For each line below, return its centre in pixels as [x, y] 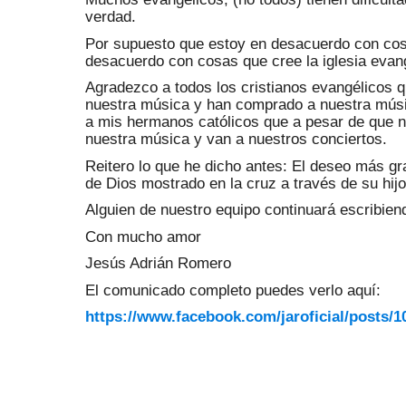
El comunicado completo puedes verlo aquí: [233, 290]
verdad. [111, 17]
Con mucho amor [143, 237]
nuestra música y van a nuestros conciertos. [236, 139]
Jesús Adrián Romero [158, 263]
